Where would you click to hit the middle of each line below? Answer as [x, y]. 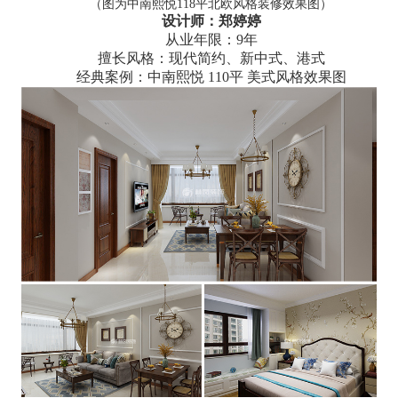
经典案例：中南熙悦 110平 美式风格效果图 [211, 76]
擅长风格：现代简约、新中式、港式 [211, 58]
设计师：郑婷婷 [211, 20]
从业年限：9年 [211, 39]
